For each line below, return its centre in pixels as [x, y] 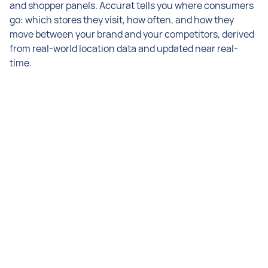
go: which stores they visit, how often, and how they [122, 20]
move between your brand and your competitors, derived [132, 34]
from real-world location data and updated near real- [124, 48]
